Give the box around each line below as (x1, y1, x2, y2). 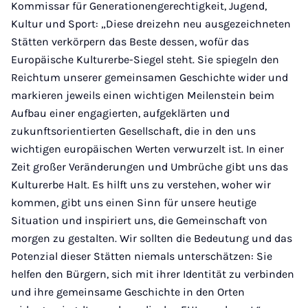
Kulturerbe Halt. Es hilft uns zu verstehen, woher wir (11, 178, 271, 191)
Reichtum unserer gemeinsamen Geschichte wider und (11, 71, 288, 84)
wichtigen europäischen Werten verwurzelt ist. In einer (11, 142, 284, 155)
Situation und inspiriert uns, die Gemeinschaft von (11, 214, 267, 227)
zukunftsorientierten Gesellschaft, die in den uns (11, 124, 256, 137)
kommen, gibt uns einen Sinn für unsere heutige (11, 196, 256, 209)
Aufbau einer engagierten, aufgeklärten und (11, 107, 230, 120)
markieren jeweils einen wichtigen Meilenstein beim (11, 89, 274, 102)
